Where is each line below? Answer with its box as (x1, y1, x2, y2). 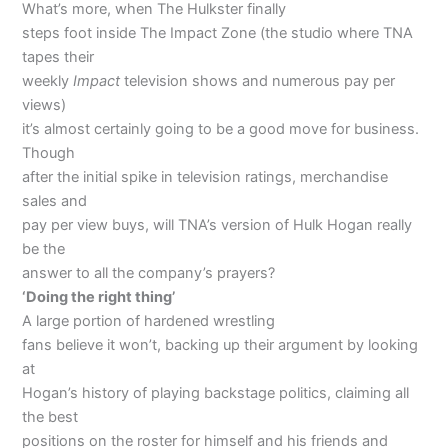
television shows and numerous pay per (124, 71, 396, 90)
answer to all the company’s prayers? (22, 263, 276, 282)
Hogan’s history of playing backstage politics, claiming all (22, 383, 410, 402)
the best (22, 407, 79, 426)
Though (22, 143, 76, 162)
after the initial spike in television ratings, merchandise (22, 167, 389, 186)
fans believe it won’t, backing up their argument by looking (22, 335, 419, 354)
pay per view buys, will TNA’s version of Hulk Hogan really (22, 215, 413, 234)
